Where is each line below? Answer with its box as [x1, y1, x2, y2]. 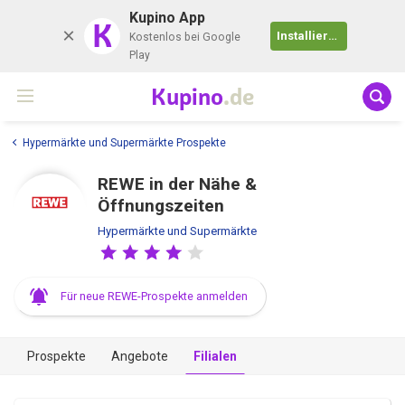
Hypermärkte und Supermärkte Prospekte [23, 136, 226, 149]
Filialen [193, 348, 237, 363]
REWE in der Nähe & [98, 173, 257, 194]
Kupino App [128, 9, 205, 26]
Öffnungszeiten [98, 194, 224, 216]
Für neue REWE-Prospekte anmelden [61, 288, 248, 303]
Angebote [111, 348, 168, 363]
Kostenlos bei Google [128, 31, 240, 43]
